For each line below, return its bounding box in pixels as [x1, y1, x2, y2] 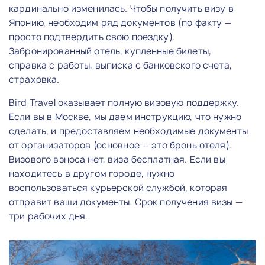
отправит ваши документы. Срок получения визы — [9, 195, 243, 208]
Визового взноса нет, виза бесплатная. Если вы [9, 153, 225, 166]
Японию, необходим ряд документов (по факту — [9, 16, 232, 29]
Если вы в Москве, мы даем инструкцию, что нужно [9, 110, 242, 123]
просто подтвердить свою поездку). [9, 30, 175, 43]
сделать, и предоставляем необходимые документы [9, 124, 248, 137]
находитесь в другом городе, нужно [9, 167, 174, 180]
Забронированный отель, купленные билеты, [9, 44, 211, 57]
